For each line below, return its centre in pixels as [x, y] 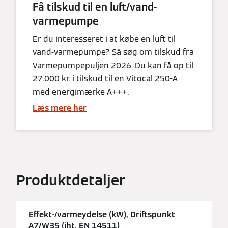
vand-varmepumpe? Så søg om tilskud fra [113, 52]
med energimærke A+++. [81, 92]
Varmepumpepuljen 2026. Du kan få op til [113, 65]
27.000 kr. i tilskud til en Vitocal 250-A [105, 78]
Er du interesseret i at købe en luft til [104, 39]
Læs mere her [60, 108]
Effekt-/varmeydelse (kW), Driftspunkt [102, 215]
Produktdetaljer [71, 180]
